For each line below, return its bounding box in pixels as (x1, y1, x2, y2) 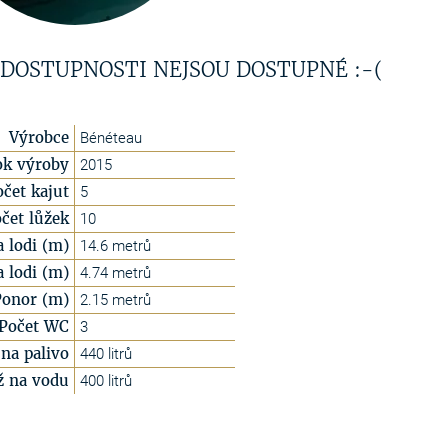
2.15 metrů (80, 291, 151, 309)
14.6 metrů (80, 237, 151, 255)
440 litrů (80, 345, 132, 363)
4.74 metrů (80, 264, 151, 282)
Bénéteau (80, 129, 142, 147)
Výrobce (9, 128, 69, 147)
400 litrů (80, 372, 132, 390)
